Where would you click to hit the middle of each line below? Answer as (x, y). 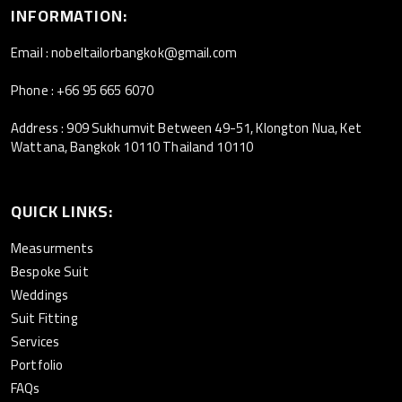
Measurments (52, 248)
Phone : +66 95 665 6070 (83, 90)
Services (35, 341)
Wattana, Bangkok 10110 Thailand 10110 (132, 147)
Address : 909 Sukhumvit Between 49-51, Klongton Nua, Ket (186, 128)
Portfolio (37, 365)
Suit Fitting (44, 318)
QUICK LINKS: (62, 211)
